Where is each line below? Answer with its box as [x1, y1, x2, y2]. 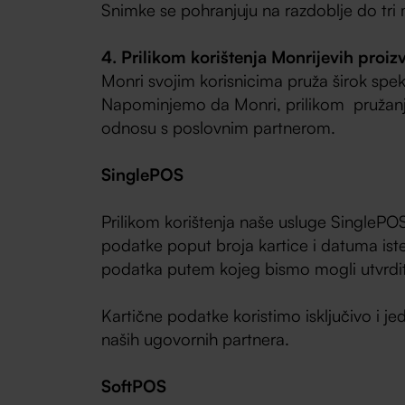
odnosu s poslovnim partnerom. [101, 117, 336, 138]
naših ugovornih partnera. [101, 328, 290, 350]
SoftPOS [101, 375, 167, 397]
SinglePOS [101, 164, 184, 185]
